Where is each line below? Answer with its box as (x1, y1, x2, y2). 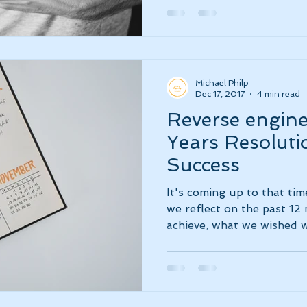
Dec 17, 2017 (195, 89, 245, 99)
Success (167, 153, 240, 176)
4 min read (257, 89, 300, 99)
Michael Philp (195, 77, 249, 88)
